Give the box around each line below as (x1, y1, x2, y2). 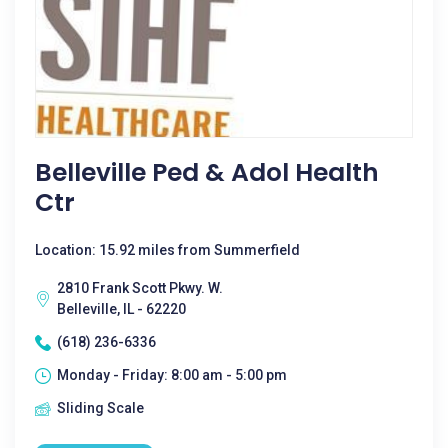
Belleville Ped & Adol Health (35, 155, 379, 190)
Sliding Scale (57, 400, 144, 416)
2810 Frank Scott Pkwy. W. (57, 280, 223, 296)
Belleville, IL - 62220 (57, 301, 186, 317)
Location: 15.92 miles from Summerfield (35, 242, 300, 258)
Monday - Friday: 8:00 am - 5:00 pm (57, 367, 287, 383)
